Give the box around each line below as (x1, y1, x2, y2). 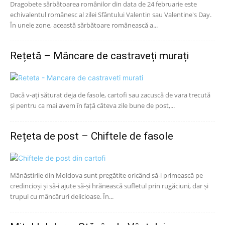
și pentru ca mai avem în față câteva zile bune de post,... (10, 100, 175, 110)
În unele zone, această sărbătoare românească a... (10, 20, 158, 30)
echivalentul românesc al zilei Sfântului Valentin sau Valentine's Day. (10, 10, 211, 19)
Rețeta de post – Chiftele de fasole (10, 130, 173, 142)
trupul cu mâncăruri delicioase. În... (10, 191, 114, 201)
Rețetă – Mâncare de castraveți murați (10, 49, 189, 62)
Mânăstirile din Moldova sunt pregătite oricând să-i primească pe (10, 170, 203, 180)
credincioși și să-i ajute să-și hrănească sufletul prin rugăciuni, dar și (10, 181, 208, 190)
